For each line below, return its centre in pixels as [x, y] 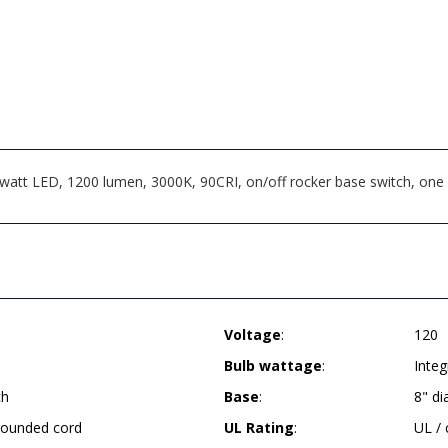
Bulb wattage [273, 365]
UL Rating [259, 427]
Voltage [252, 334]
